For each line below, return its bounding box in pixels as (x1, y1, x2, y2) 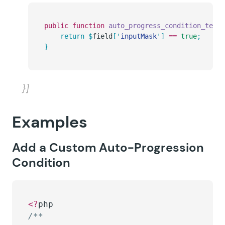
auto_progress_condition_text (104, 22, 221, 30)
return (60, 32, 84, 40)
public (44, 22, 68, 30)
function (68, 22, 104, 30)
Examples (12, 111, 87, 133)
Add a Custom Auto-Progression (12, 140, 204, 155)
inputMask (121, 32, 157, 40)
